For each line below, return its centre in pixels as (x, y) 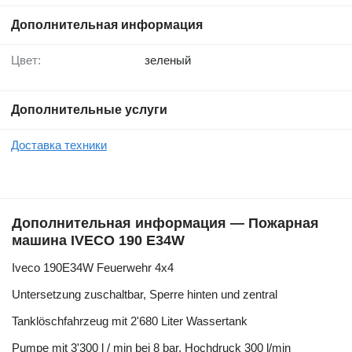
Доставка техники (59, 145)
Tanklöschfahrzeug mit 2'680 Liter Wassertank (130, 321)
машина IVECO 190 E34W (98, 240)
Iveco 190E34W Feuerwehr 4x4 (93, 267)
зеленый (168, 60)
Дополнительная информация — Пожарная (165, 223)
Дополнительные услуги (89, 109)
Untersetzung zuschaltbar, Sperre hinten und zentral (145, 294)
